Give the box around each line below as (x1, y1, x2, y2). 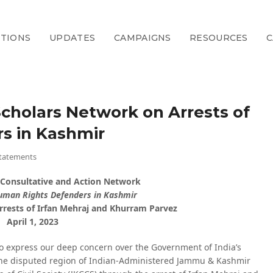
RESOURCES (190, 32, 248, 43)
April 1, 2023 (7, 216, 58, 227)
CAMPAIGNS (114, 32, 171, 43)
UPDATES (49, 32, 96, 43)
